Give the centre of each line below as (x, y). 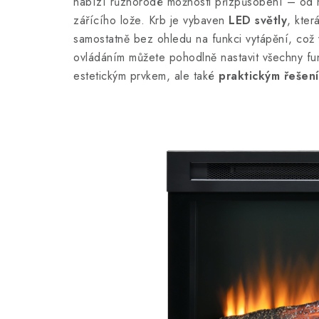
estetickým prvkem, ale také (146, 75)
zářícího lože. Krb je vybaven (151, 20)
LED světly (258, 20)
